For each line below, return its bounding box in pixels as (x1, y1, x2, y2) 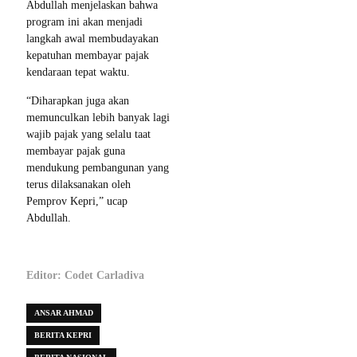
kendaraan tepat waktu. (26, 66, 130, 79)
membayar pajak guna (26, 145, 125, 158)
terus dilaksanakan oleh (26, 178, 131, 191)
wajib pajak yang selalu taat (26, 128, 151, 141)
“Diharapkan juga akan (26, 95, 129, 108)
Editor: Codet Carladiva (26, 269, 144, 282)
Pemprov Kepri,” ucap (26, 195, 127, 208)
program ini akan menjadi (26, 16, 143, 29)
